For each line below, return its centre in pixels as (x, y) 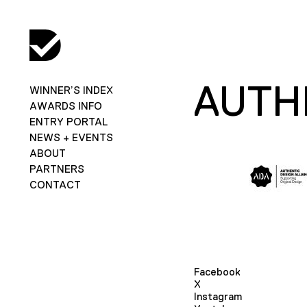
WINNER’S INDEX (71, 90)
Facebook (217, 271)
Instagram (218, 296)
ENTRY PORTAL (68, 121)
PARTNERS (57, 169)
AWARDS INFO (65, 106)
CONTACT (55, 184)
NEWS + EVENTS (71, 137)
